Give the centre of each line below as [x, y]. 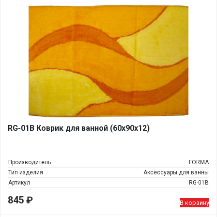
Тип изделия [26, 172]
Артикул [19, 183]
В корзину [194, 203]
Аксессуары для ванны [176, 172]
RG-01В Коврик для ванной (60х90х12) [79, 128]
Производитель [30, 162]
